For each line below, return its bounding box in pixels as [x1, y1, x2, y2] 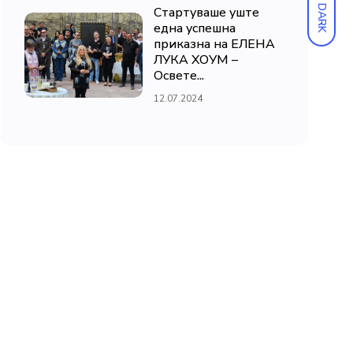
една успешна [154, 19, 236, 37]
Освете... [154, 66, 204, 84]
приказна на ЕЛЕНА [154, 35, 275, 53]
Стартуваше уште [154, 3, 259, 21]
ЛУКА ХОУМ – [154, 50, 238, 69]
